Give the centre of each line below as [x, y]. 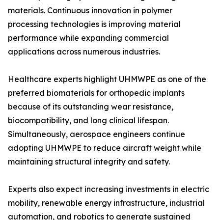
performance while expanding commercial [88, 38]
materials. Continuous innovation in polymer [90, 11]
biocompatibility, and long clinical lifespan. [88, 121]
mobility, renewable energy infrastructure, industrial [106, 203]
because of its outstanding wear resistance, [91, 107]
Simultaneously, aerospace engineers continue [96, 134]
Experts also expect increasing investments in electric [109, 189]
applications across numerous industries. [84, 52]
